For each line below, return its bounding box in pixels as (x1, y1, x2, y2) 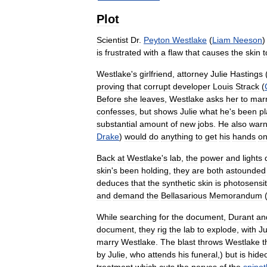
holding (141, 166, 169, 175)
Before (97, 94, 122, 104)
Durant (228, 212, 254, 222)
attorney (177, 69, 208, 79)
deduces (97, 178, 129, 188)
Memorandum (209, 191, 262, 200)
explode (207, 225, 237, 234)
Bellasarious (161, 191, 207, 200)
